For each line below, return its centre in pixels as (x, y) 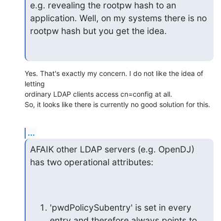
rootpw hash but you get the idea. (98, 31)
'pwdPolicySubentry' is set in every (120, 207)
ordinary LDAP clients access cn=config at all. (98, 94)
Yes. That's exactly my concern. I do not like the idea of (114, 74)
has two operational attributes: (92, 162)
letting (36, 84)
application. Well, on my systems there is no (118, 18)
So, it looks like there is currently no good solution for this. (117, 105)
